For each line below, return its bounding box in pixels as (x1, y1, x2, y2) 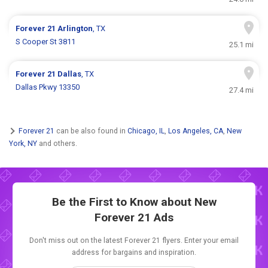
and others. (37, 139, 77, 148)
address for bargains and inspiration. (72, 248, 196, 257)
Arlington (57, 24, 93, 33)
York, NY (9, 139, 37, 148)
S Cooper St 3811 (16, 37, 76, 47)
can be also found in (54, 126, 127, 135)
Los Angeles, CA (168, 126, 223, 135)
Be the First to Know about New (51, 195, 217, 209)
